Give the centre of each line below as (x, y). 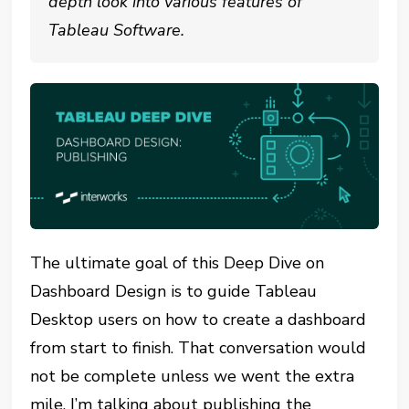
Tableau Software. (117, 30)
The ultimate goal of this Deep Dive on (178, 263)
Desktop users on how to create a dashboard (199, 320)
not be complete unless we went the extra (193, 377)
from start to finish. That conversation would (199, 348)
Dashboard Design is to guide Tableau (174, 292)
